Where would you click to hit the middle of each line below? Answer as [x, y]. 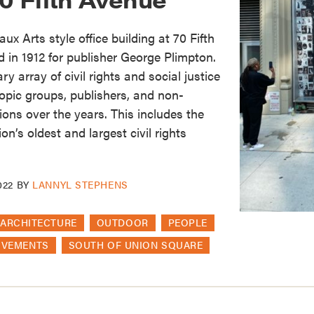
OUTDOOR [122, 222]
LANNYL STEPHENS [80, 184]
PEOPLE [187, 222]
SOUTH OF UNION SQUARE [136, 244]
